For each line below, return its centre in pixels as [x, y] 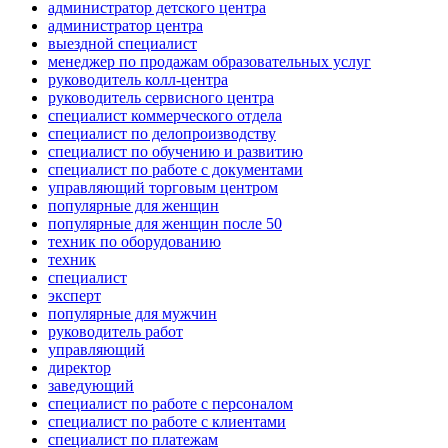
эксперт [74, 296]
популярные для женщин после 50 [165, 224]
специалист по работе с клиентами [167, 422]
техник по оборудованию [134, 242]
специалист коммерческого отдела [165, 116]
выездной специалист [122, 44]
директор [79, 368]
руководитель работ [115, 332]
